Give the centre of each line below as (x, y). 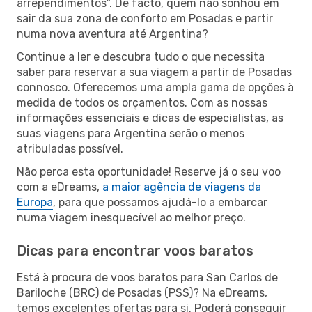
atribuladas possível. (70, 148)
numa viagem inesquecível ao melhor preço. (131, 217)
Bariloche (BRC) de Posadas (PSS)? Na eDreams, (142, 292)
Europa (35, 202)
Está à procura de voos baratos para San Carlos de (147, 277)
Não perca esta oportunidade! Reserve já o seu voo (149, 171)
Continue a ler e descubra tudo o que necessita (141, 56)
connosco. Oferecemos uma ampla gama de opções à (155, 87)
